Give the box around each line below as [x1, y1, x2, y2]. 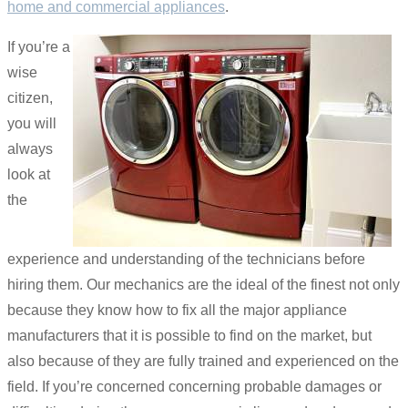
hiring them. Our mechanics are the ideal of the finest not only [7, 276, 400, 292]
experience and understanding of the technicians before [7, 250, 365, 267]
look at [7, 166, 50, 182]
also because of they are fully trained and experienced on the [7, 352, 399, 369]
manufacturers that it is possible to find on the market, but [7, 327, 372, 343]
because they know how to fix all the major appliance [7, 301, 347, 318]
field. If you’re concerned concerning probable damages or [7, 378, 382, 394]
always [7, 140, 53, 157]
